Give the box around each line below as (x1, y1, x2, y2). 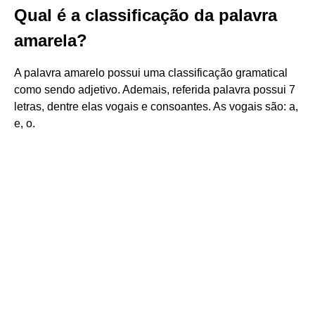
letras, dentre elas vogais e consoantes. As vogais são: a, (14, 101, 298, 112)
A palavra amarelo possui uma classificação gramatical (14, 67, 288, 79)
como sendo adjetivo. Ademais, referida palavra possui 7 (14, 84, 295, 96)
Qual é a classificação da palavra (14, 6, 277, 25)
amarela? (14, 31, 87, 50)
